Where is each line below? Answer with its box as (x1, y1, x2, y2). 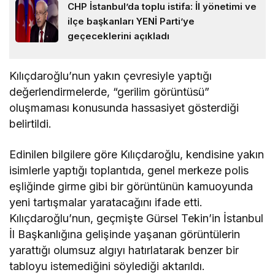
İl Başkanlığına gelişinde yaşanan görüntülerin (9, 228, 241, 241)
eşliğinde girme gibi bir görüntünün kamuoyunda (9, 180, 254, 193)
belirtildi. (9, 117, 52, 130)
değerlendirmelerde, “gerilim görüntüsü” (9, 85, 210, 98)
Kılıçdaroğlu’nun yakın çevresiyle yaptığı (9, 69, 212, 82)
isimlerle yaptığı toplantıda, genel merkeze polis (9, 164, 249, 177)
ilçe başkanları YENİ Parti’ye (68, 15, 195, 27)
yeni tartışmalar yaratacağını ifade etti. (9, 196, 203, 209)
